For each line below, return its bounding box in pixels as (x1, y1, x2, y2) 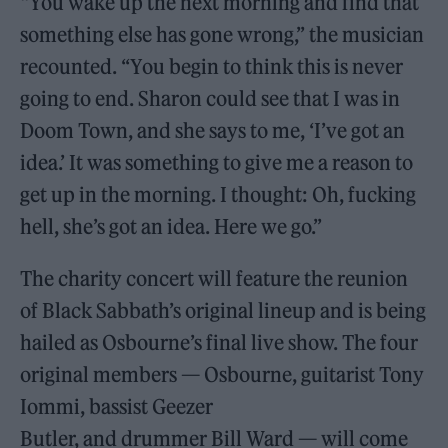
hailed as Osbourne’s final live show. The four (20, 329, 419, 355)
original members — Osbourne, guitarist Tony (20, 361, 425, 387)
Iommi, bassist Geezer (20, 393, 214, 419)
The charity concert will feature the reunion (20, 265, 409, 291)
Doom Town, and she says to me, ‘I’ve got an (20, 117, 406, 143)
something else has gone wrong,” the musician (20, 21, 425, 47)
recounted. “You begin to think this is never (20, 53, 404, 79)
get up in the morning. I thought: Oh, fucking (20, 181, 417, 207)
